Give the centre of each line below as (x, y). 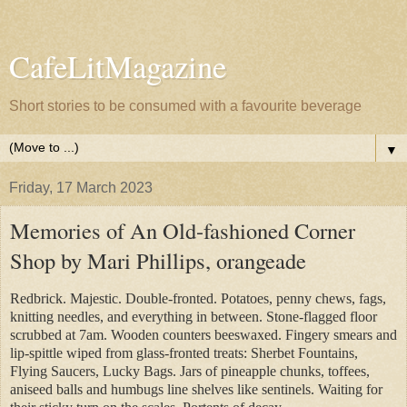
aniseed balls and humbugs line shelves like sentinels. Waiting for (196, 389)
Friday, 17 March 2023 (81, 188)
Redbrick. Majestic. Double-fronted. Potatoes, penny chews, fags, (198, 298)
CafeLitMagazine (118, 66)
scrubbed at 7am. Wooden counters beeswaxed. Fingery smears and (203, 334)
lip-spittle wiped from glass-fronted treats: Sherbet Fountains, (184, 352)
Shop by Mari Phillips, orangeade (158, 260)
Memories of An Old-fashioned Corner (183, 230)
